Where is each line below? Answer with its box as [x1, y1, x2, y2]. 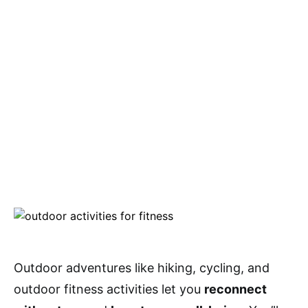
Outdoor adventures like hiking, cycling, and [14, 260, 269, 275]
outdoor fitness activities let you [14, 281, 204, 296]
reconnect [204, 281, 267, 296]
